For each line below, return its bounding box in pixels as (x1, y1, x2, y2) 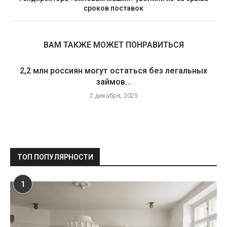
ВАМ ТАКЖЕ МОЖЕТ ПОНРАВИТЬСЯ (43, 40, 184, 50)
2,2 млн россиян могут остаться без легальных (20, 66, 207, 75)
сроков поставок (84, 4, 143, 12)
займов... (96, 77, 131, 87)
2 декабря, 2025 (89, 92, 138, 99)
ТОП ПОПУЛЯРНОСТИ (17, 153, 93, 161)
